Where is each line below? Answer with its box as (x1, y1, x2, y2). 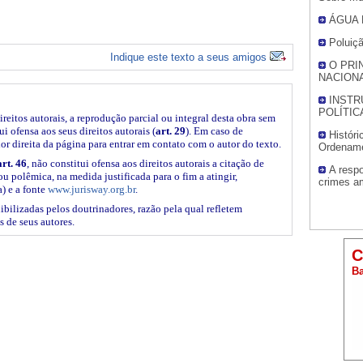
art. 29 (156, 124, 186, 137)
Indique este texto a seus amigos (110, 50, 270, 63)
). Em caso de (186, 124, 243, 137)
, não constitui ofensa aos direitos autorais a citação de (27, 156, 264, 169)
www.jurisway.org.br (48, 182, 135, 195)
